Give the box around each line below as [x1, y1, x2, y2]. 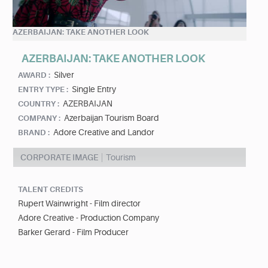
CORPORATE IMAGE [20, 153, 98, 163]
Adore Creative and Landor [53, 127, 154, 138]
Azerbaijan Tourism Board [64, 113, 159, 123]
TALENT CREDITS [18, 185, 83, 194]
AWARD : [18, 71, 50, 80]
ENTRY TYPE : [18, 85, 68, 95]
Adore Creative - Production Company [18, 213, 159, 223]
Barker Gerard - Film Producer [18, 227, 129, 237]
